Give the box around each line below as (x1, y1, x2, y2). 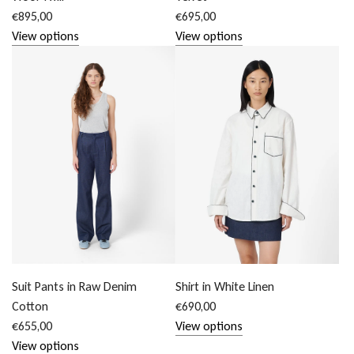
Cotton (12, 298, 48, 314)
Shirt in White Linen (175, 279, 275, 295)
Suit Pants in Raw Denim (12, 278, 137, 294)
